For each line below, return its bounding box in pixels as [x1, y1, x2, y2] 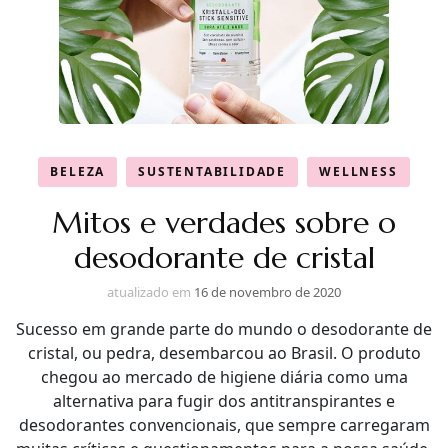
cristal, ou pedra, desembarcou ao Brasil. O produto [27, 341, 421, 364]
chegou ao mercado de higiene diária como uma [40, 365, 408, 388]
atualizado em [107, 282, 194, 301]
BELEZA [50, 162, 106, 180]
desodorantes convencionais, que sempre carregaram [18, 413, 430, 436]
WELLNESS [319, 162, 398, 180]
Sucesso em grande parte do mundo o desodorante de [16, 317, 432, 340]
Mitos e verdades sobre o [52, 203, 396, 241]
